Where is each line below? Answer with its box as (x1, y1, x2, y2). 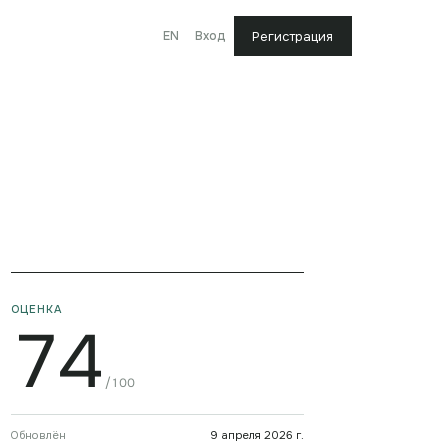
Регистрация (252, 27, 334, 45)
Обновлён (10, 428, 66, 442)
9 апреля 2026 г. (209, 428, 304, 442)
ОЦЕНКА (10, 302, 62, 316)
